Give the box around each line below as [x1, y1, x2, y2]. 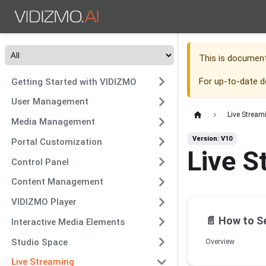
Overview [205, 237, 235, 246]
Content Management [11, 176, 103, 188]
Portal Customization [11, 136, 102, 147]
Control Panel [11, 156, 69, 167]
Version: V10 [192, 134, 232, 142]
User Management [11, 96, 88, 107]
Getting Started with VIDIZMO [11, 76, 137, 87]
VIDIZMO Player [11, 197, 77, 207]
